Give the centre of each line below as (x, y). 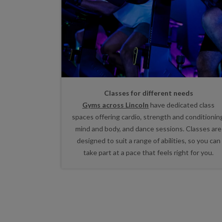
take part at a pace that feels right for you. (149, 152)
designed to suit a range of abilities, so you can (148, 140)
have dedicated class (182, 105)
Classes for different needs (148, 93)
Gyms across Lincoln (116, 105)
